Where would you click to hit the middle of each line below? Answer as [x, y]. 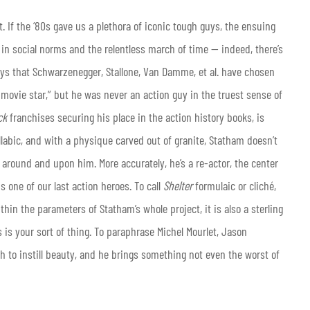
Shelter [179, 185]
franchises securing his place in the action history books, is [136, 117]
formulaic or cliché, [236, 185]
